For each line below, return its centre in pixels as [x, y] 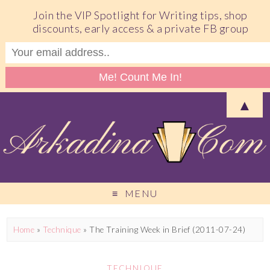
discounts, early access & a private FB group [140, 28]
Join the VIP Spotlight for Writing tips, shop [140, 15]
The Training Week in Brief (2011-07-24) [168, 229]
